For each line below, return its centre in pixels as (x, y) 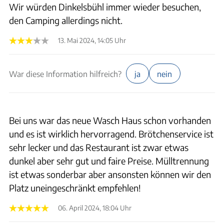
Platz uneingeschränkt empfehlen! (75, 187)
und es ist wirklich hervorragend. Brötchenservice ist (111, 133)
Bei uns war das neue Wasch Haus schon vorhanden (110, 120)
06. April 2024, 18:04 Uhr (95, 207)
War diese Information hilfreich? (65, 73)
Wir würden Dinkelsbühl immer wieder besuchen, (105, 7)
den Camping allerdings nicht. (66, 20)
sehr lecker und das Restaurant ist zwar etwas (99, 147)
